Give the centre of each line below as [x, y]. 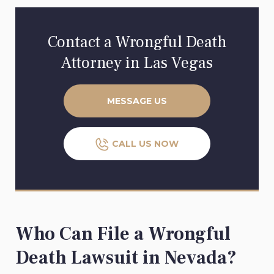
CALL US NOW [145, 144]
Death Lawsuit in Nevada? [126, 258]
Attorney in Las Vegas [137, 63]
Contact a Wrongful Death [137, 43]
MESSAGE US [137, 101]
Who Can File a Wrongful [123, 234]
